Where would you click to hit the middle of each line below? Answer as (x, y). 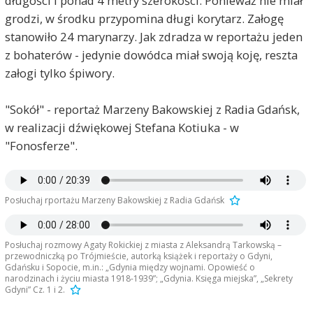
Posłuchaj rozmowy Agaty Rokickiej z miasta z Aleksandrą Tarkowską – (143, 245)
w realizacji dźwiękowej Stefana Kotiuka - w (122, 128)
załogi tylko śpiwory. (59, 73)
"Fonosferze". (41, 146)
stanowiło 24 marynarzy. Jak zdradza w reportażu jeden (153, 37)
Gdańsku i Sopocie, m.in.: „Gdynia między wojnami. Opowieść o (130, 268)
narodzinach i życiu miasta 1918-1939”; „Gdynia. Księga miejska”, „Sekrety (148, 279)
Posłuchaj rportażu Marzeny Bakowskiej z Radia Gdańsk (114, 201)
